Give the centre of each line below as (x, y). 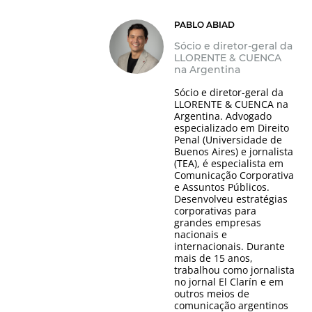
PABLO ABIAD (204, 25)
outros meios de (211, 294)
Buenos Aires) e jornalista (233, 152)
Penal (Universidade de (228, 140)
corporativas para (215, 211)
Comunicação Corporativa (234, 175)
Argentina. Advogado (223, 116)
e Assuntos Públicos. (221, 187)
